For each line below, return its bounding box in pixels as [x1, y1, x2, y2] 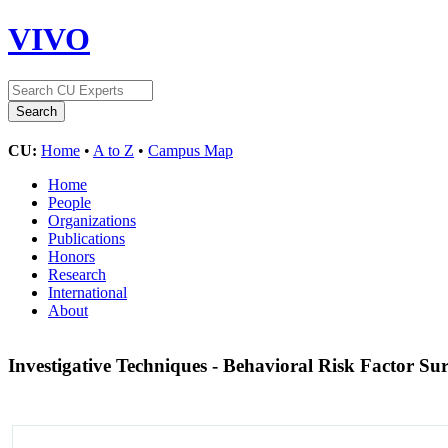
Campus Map [148, 141, 233, 159]
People [48, 193, 91, 211]
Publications [48, 229, 125, 247]
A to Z [93, 141, 134, 159]
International [48, 283, 127, 301]
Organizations [48, 211, 136, 229]
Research [48, 265, 106, 283]
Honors [48, 247, 95, 265]
